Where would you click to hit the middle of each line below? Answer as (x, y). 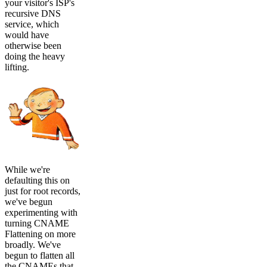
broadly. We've (33, 244)
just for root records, (43, 191)
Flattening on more (40, 234)
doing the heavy (35, 56)
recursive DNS (33, 13)
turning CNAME (37, 223)
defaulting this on (37, 180)
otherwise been (33, 45)
